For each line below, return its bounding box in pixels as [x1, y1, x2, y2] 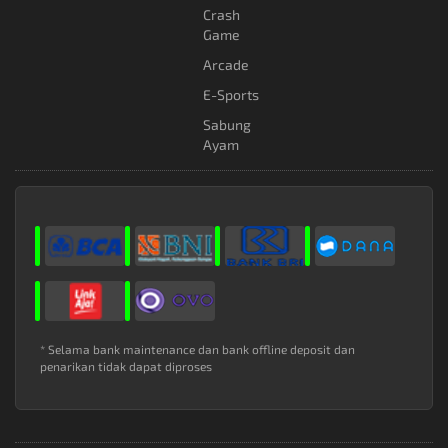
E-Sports [203, 86, 259, 104]
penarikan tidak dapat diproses [40, 359, 212, 374]
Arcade [203, 56, 249, 74]
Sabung [203, 116, 251, 134]
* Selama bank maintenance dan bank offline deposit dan [40, 342, 355, 357]
